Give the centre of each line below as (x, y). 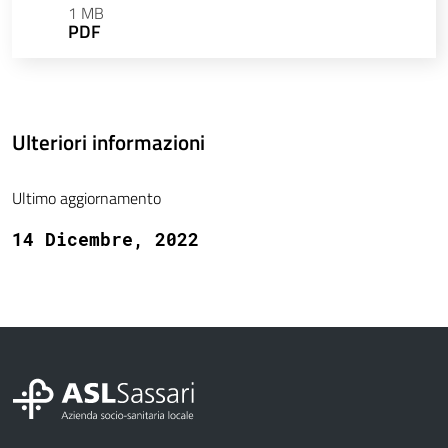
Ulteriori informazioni (108, 142)
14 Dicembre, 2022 (105, 239)
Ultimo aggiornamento (86, 198)
